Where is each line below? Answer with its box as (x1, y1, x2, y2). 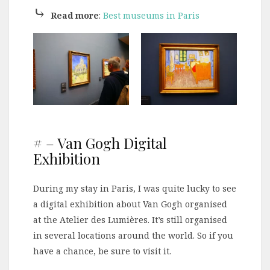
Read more (51, 9, 99, 21)
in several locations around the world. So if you (33, 229, 233, 241)
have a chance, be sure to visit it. (33, 245, 171, 257)
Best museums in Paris (103, 9, 199, 21)
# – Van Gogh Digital (33, 133, 167, 152)
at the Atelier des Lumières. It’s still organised (33, 213, 227, 225)
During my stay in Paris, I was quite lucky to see (33, 182, 236, 194)
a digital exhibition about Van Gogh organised (33, 198, 227, 210)
